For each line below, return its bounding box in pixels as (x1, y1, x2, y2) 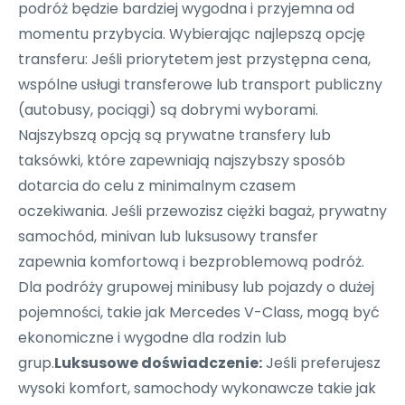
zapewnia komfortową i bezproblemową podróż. (18, 251, 364, 272)
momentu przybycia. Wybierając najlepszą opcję (18, 24, 365, 44)
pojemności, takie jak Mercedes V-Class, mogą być (18, 302, 380, 323)
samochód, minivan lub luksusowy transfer (18, 226, 318, 247)
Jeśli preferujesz (262, 353, 381, 373)
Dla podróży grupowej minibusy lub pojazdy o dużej (18, 277, 374, 297)
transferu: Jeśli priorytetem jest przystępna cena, (18, 49, 371, 70)
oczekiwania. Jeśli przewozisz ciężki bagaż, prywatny (18, 201, 387, 221)
